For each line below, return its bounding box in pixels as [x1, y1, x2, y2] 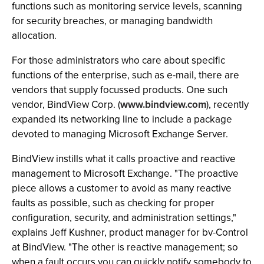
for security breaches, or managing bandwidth [12, 14, 213, 28]
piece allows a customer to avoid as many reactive [12, 181, 232, 196]
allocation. [12, 28, 57, 43]
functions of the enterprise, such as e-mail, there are [12, 68, 239, 82]
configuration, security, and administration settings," [12, 210, 236, 225]
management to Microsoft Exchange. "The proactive [12, 166, 239, 181]
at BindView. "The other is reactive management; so [12, 240, 238, 255]
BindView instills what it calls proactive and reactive [12, 151, 236, 166]
